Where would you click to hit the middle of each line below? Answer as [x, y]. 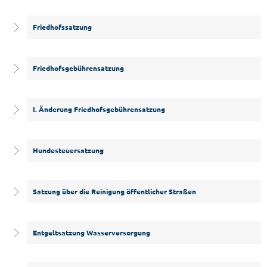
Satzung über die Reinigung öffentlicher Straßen [114, 191]
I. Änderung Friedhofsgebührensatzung [99, 109]
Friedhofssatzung [62, 27]
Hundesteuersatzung [68, 150]
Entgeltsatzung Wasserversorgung [91, 232]
